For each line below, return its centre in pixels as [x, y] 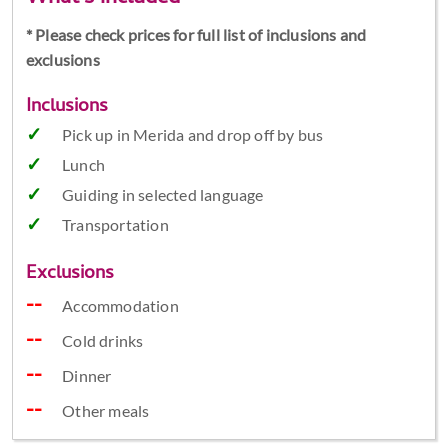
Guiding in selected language [162, 195]
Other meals [106, 411]
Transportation [115, 225]
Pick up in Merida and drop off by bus [192, 135]
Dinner [87, 376]
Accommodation [120, 306]
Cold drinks [103, 341]
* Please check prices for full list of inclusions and [196, 35]
